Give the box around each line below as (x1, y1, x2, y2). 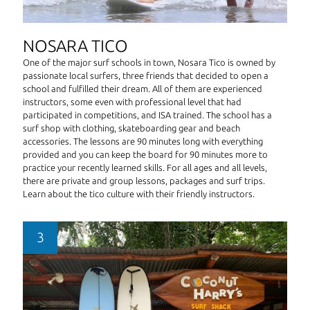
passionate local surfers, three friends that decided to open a (23, 71, 268, 81)
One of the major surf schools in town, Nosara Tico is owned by (23, 57, 275, 68)
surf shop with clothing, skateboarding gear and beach (23, 123, 240, 134)
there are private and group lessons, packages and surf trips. (23, 176, 265, 186)
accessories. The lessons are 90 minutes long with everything (23, 136, 263, 147)
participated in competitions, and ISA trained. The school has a (23, 110, 272, 120)
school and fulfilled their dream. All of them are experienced (23, 84, 262, 94)
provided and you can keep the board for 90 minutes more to (23, 149, 268, 160)
